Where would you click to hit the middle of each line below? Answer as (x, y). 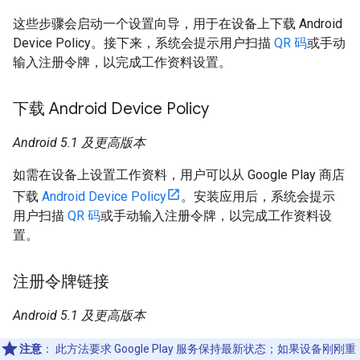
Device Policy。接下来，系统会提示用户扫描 (143, 43)
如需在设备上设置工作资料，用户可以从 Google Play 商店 (179, 174)
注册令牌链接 (61, 281)
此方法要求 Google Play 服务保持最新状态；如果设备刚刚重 (205, 348)
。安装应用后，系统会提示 (258, 196)
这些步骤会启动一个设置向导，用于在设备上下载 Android (178, 23)
